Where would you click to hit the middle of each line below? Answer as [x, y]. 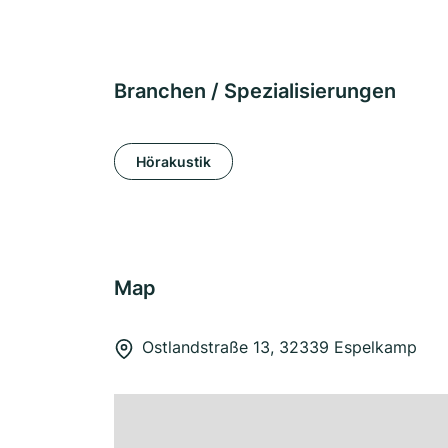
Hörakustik [173, 161]
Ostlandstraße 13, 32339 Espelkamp [279, 347]
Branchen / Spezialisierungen [255, 91]
